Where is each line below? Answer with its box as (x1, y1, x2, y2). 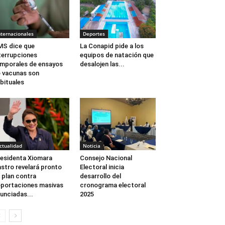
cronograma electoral (79, 181, 146, 189)
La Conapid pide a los (79, 42, 144, 50)
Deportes (82, 30, 105, 38)
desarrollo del (79, 172, 121, 180)
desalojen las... (79, 60, 125, 68)
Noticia (82, 142, 100, 150)
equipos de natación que (79, 51, 154, 59)
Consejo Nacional (79, 154, 132, 162)
